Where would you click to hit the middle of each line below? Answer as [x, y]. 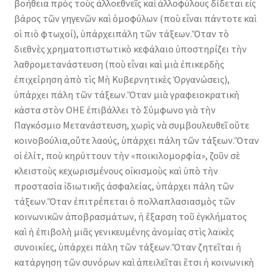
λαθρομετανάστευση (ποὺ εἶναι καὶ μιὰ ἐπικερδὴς [119, 64]
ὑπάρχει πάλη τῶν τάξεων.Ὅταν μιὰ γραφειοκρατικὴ [126, 94]
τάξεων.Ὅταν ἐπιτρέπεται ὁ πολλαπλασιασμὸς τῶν [124, 201]
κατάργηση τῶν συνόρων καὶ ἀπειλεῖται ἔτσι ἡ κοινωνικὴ [134, 262]
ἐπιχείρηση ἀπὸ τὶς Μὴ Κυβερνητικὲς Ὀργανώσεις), [122, 79]
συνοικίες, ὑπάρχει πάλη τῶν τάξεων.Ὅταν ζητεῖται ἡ [127, 246]
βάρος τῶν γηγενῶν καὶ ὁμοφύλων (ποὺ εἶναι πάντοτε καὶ [135, 18]
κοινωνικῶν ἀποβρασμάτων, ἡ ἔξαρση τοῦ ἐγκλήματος [130, 216]
